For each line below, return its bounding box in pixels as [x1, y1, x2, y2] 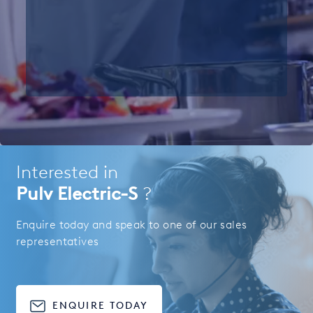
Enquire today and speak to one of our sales [15, 218, 247, 231]
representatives [15, 235, 99, 248]
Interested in [15, 160, 118, 183]
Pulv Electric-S [15, 182, 143, 205]
